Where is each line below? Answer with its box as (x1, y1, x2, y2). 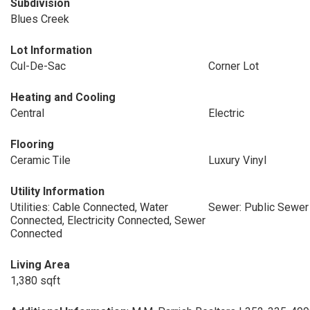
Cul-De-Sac (10, 60, 66, 73)
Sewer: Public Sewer (208, 201, 309, 214)
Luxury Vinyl (208, 154, 266, 167)
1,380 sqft (10, 274, 60, 287)
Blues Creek (10, 12, 69, 26)
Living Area (10, 258, 70, 271)
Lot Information (10, 44, 92, 57)
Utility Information (10, 185, 104, 198)
